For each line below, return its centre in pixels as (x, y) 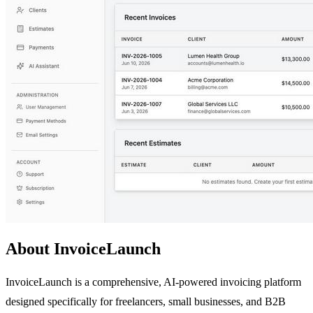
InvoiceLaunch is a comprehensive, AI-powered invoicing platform (153, 282)
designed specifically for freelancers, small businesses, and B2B (146, 301)
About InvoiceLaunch (83, 248)
